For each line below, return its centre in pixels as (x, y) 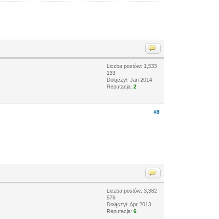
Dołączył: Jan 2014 (130, 79)
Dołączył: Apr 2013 (129, 204)
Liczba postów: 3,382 (132, 190)
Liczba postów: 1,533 (132, 66)
